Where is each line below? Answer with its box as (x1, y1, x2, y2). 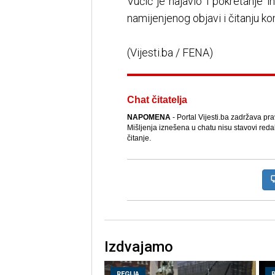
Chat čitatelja (126, 95, 187, 106)
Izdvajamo (104, 238, 173, 256)
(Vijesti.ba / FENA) (126, 46, 213, 60)
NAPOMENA (126, 113, 171, 122)
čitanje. (126, 134, 151, 143)
